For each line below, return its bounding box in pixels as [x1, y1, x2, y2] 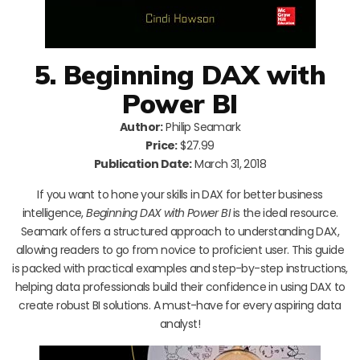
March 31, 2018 [191, 155, 266, 172]
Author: [120, 118, 163, 135]
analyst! [159, 315, 201, 332]
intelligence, [22, 204, 87, 221]
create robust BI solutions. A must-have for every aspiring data [18, 297, 342, 313]
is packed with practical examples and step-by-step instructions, [12, 260, 348, 276]
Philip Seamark [162, 118, 240, 135]
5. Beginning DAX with [34, 57, 326, 91]
